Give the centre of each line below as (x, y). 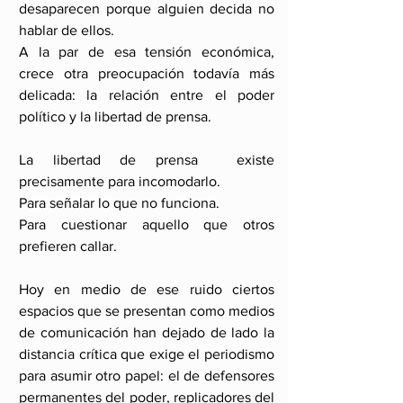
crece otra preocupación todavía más (147, 73)
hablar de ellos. (67, 30)
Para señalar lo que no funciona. (119, 203)
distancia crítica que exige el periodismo (147, 354)
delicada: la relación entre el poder (147, 95)
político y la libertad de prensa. (115, 116)
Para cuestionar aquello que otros (147, 224)
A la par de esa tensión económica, (147, 52)
